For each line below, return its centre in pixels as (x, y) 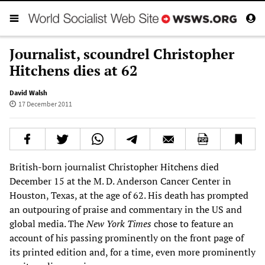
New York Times (119, 223)
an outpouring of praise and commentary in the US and (126, 209)
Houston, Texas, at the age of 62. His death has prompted (129, 195)
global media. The (48, 223)
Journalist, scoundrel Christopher (122, 54)
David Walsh (28, 92)
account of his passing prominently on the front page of (127, 237)
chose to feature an (193, 223)
